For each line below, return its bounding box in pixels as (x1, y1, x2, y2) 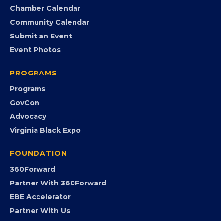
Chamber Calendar (10, 57, 80, 67)
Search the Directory (10, 4, 89, 14)
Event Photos (10, 99, 61, 108)
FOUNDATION (10, 202, 67, 212)
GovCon (10, 151, 39, 161)
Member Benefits (10, 18, 75, 28)
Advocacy (10, 165, 46, 175)
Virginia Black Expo (10, 179, 81, 188)
